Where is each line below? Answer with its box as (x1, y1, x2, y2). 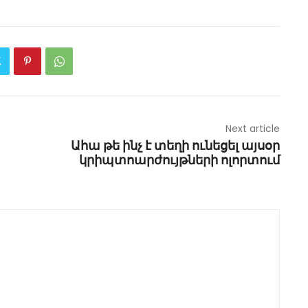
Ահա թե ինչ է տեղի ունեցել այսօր (70, 137, 280, 155)
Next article (225, 122, 280, 136)
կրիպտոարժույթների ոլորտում (78, 151, 280, 169)
